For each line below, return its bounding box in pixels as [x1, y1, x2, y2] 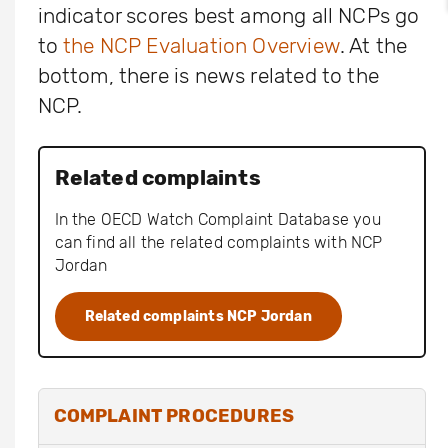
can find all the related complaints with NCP [54, 232, 383, 252]
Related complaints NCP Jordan [84, 307, 312, 325]
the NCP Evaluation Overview [63, 32, 340, 58]
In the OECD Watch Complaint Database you [54, 209, 381, 229]
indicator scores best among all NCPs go [37, 2, 420, 28]
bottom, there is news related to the [37, 62, 379, 88]
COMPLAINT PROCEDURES [53, 404, 295, 427]
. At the [339, 32, 408, 58]
